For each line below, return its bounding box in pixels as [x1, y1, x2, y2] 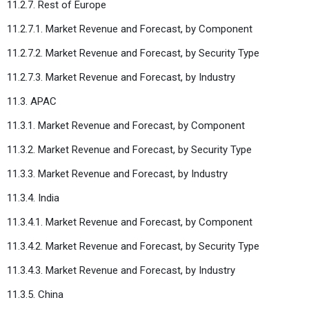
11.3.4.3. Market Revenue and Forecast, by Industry [7, 263, 235, 277]
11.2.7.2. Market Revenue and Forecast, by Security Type [7, 46, 259, 59]
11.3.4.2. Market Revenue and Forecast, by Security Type [7, 239, 259, 252]
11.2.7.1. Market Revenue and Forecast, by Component [7, 22, 252, 35]
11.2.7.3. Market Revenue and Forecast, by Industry [7, 70, 235, 83]
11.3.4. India [7, 191, 59, 204]
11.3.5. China [7, 288, 63, 301]
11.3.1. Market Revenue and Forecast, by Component [7, 119, 245, 132]
